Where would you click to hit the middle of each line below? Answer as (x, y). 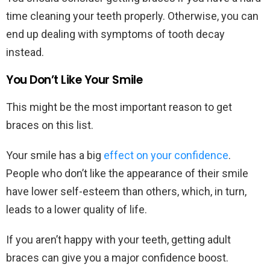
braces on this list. (51, 125)
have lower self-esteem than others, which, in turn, (126, 192)
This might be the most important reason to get (119, 107)
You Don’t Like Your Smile (74, 80)
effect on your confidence (166, 155)
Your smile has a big (55, 155)
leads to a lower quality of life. (78, 210)
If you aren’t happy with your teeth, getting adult (118, 240)
